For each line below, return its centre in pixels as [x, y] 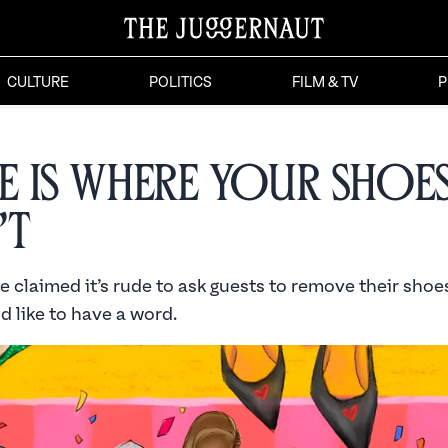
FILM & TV [325, 83]
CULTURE [37, 83]
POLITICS [180, 83]
